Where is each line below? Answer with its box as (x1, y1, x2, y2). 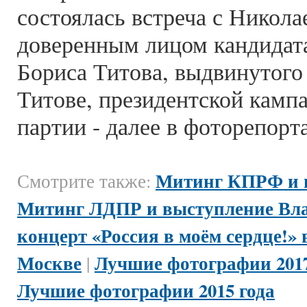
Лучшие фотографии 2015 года (17, 277, 275, 304)
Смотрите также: (17, 169, 156, 193)
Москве (17, 249, 82, 276)
